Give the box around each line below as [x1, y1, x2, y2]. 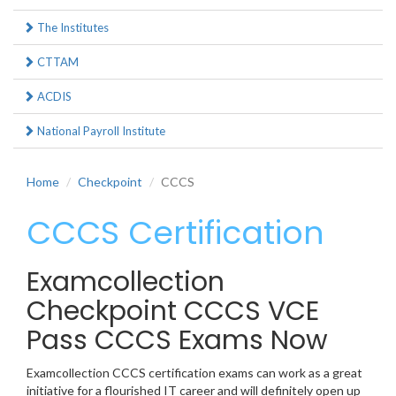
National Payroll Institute [34, 124, 165, 139]
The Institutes [34, 20, 109, 35]
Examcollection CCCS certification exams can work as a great [27, 365, 362, 381]
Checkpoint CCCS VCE [27, 293, 319, 331]
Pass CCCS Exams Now [27, 322, 328, 360]
